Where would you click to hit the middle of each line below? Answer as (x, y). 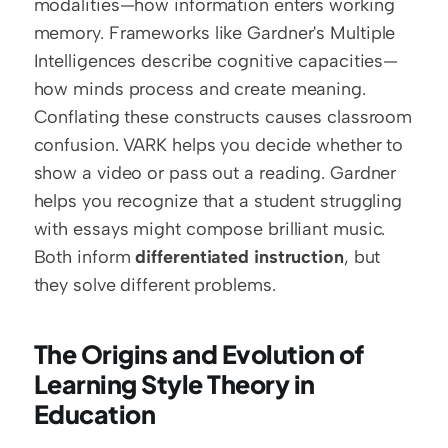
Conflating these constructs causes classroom (223, 117)
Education (94, 414)
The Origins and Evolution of (198, 354)
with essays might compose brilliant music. (209, 229)
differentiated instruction (239, 257)
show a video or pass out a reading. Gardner (215, 173)
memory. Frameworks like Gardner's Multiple (214, 33)
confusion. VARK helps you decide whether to (218, 145)
